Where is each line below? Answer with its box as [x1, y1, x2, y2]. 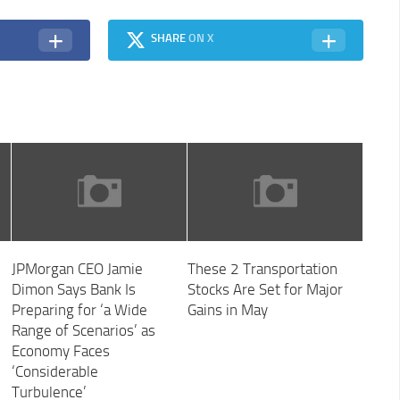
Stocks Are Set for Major [187, 280, 343, 299]
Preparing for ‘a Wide [11, 301, 147, 320]
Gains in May [187, 301, 268, 320]
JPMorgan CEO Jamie [11, 260, 143, 279]
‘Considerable [11, 362, 98, 381]
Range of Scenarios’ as [11, 321, 155, 340]
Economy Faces [11, 342, 110, 361]
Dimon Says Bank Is [11, 280, 136, 299]
